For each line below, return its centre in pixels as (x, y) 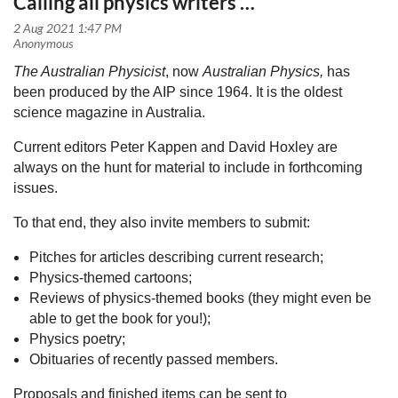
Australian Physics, (263, 71)
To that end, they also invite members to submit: (163, 222)
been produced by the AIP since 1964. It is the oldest (178, 92)
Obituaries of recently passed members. (154, 359)
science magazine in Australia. (109, 112)
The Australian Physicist (89, 71)
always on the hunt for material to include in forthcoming (188, 167)
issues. (36, 187)
